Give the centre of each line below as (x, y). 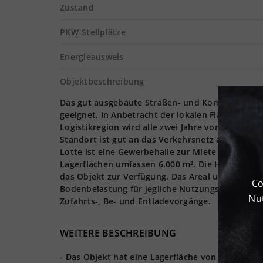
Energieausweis (92, 57)
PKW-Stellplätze (93, 32)
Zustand (77, 7)
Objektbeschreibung (102, 81)
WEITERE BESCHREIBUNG (118, 233)
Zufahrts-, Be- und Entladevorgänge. (135, 201)
